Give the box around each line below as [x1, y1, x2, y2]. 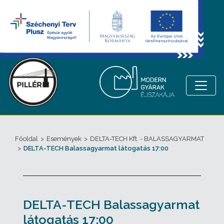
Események [46, 134, 81, 142]
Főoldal [15, 134, 38, 142]
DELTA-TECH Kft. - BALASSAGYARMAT [90, 134, 204, 142]
